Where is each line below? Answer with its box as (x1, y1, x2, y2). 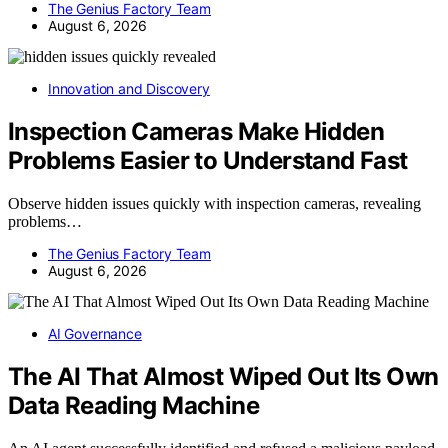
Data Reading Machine (8, 390, 259, 420)
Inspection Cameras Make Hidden (8, 116, 384, 146)
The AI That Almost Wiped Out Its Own (8, 361, 439, 391)
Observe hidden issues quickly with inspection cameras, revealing (8, 194, 421, 212)
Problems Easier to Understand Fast (8, 145, 408, 175)
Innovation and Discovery (48, 80, 210, 98)
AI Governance (48, 324, 142, 342)
